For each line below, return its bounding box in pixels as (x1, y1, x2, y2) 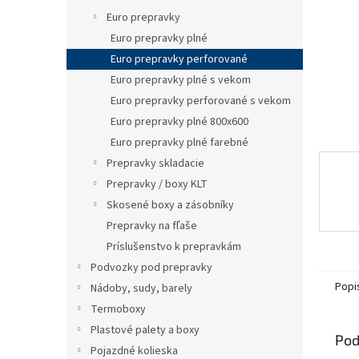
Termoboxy (91, 301, 146, 317)
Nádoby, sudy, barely (91, 280, 192, 296)
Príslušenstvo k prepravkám (107, 239, 241, 255)
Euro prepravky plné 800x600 (111, 114, 248, 130)
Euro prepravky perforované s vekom (111, 93, 291, 109)
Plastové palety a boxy (91, 322, 200, 338)
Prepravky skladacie (107, 155, 204, 171)
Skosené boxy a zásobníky (107, 197, 234, 213)
